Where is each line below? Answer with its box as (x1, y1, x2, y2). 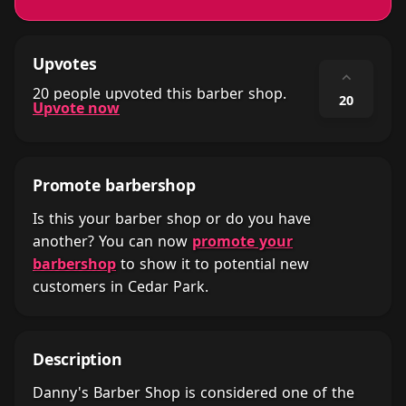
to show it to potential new (116, 254, 309, 274)
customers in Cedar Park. (33, 276, 208, 296)
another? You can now (33, 231, 192, 251)
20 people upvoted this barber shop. (33, 83, 286, 103)
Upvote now (33, 98, 120, 118)
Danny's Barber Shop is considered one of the (33, 382, 354, 402)
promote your (192, 231, 293, 251)
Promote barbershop (33, 174, 196, 196)
